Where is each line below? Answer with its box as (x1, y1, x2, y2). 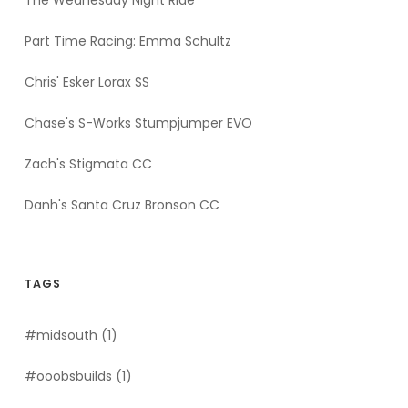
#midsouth (25, 326, 101, 344)
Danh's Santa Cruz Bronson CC (25, 196, 219, 214)
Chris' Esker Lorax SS (25, 73, 149, 91)
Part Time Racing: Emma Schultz (25, 32, 231, 50)
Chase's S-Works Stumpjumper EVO (25, 114, 252, 132)
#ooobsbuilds (25, 367, 116, 385)
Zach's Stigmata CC (25, 155, 152, 173)
